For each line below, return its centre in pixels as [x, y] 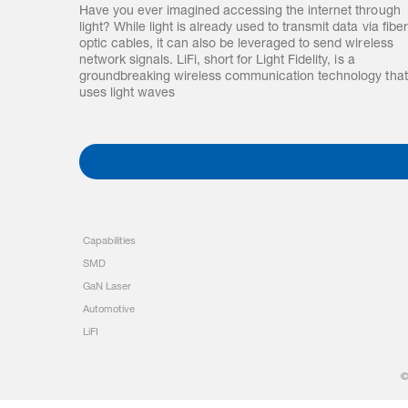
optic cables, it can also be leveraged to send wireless [236, 45]
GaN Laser [107, 287]
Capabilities [109, 242]
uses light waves [127, 94]
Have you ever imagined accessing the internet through [240, 12]
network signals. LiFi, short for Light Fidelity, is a [217, 61]
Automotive [109, 310]
